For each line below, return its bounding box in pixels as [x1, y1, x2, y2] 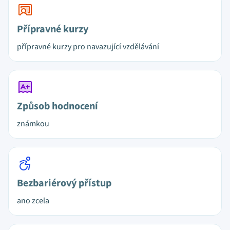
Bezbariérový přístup [17, 176, 111, 190]
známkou [17, 118, 49, 129]
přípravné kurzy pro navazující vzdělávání [17, 41, 159, 52]
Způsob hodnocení [17, 99, 98, 113]
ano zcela [17, 195, 49, 206]
